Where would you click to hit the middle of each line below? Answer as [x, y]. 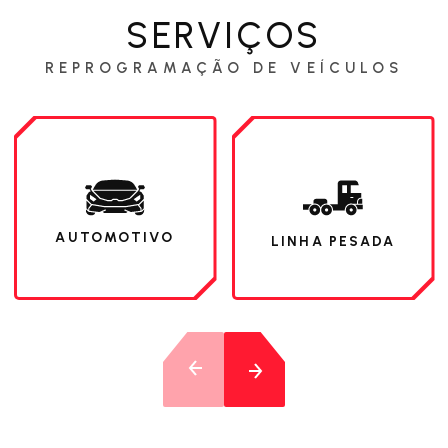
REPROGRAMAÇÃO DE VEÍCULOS [224, 68]
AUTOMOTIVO [115, 237]
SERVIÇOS [224, 35]
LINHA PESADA [333, 241]
